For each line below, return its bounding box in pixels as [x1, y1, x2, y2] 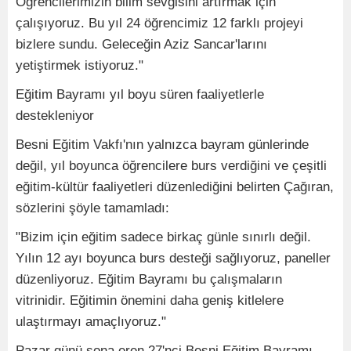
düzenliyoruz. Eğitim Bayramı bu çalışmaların [16, 271, 282, 287]
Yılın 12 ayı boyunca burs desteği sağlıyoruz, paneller [16, 250, 331, 266]
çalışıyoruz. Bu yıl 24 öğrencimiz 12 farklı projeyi [16, 15, 303, 31]
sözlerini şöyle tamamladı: [16, 200, 169, 215]
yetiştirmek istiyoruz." [16, 57, 143, 73]
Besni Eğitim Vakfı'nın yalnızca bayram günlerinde [16, 136, 309, 152]
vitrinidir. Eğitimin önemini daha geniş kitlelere [16, 292, 284, 308]
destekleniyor [16, 107, 94, 123]
